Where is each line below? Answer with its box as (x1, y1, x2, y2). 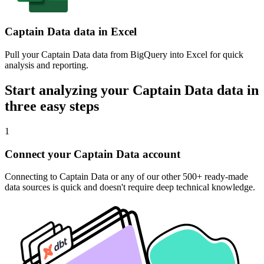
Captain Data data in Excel (5, 25, 137, 38)
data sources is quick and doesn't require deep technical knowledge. (5, 182, 255, 193)
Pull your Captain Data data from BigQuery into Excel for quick (5, 49, 243, 60)
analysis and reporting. (5, 60, 88, 71)
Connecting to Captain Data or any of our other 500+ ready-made (5, 171, 248, 182)
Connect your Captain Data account (5, 147, 180, 160)
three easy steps (5, 98, 99, 114)
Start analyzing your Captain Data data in (5, 82, 259, 98)
